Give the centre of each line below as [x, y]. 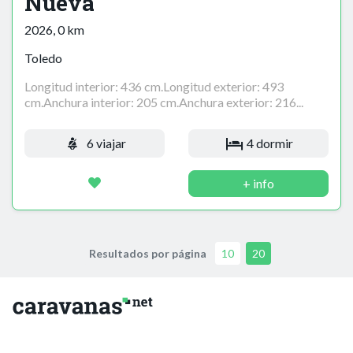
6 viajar [105, 143]
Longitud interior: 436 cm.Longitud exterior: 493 [154, 87]
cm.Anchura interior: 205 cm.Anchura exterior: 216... [164, 102]
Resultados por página [147, 254]
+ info [258, 184]
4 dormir [269, 143]
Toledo [43, 58]
